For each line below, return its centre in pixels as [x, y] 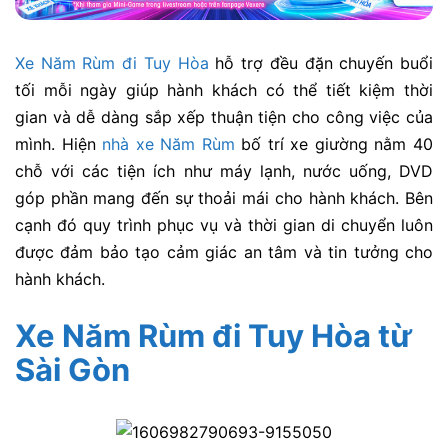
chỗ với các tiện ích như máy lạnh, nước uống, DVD [224, 171]
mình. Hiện [59, 144]
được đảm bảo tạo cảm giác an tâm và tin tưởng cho [224, 252]
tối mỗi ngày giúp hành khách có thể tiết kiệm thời [224, 90]
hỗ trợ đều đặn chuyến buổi [321, 63]
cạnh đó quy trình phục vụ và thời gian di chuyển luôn [224, 225]
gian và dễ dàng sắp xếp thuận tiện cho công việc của [224, 117]
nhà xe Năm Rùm [168, 144]
